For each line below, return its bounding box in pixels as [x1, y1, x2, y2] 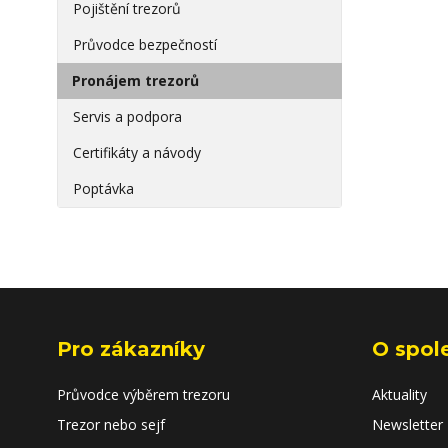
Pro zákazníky [57, 337, 205, 361]
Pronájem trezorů [72, 71, 199, 90]
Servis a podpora [73, 107, 182, 126]
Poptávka [73, 179, 134, 198]
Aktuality [372, 385, 427, 404]
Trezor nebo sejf [57, 415, 165, 434]
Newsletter [372, 415, 443, 434]
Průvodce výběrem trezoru [57, 385, 230, 404]
